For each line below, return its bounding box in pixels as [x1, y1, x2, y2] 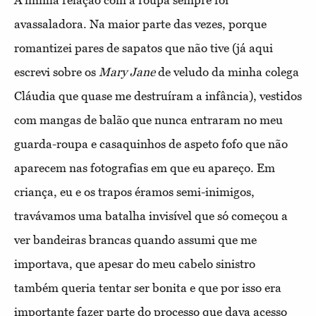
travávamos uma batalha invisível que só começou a [14, 209, 288, 224]
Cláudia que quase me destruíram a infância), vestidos [14, 89, 302, 104]
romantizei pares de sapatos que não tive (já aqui [14, 41, 273, 56]
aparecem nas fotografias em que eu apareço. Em [14, 161, 275, 176]
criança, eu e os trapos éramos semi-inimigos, [14, 185, 255, 200]
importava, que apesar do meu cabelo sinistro [14, 257, 255, 272]
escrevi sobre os [14, 65, 99, 80]
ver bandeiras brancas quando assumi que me [14, 233, 257, 248]
